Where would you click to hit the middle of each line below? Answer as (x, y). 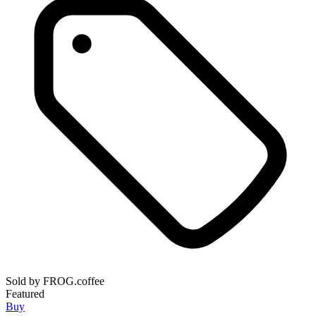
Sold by (24, 281)
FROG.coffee (74, 281)
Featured (25, 293)
